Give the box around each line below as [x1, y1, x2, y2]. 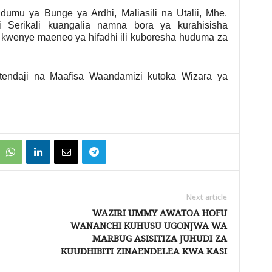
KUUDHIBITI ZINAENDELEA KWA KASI [60, 245, 227, 257]
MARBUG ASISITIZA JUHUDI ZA [92, 233, 227, 244]
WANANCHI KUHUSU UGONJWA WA [70, 220, 227, 231]
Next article [186, 191, 227, 202]
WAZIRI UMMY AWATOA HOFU [92, 207, 227, 219]
